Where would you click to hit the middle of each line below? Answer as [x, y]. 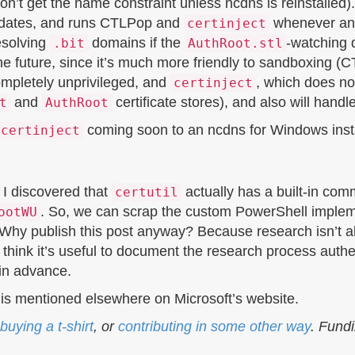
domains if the [136, 43]
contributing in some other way [214, 326]
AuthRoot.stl [235, 43]
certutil [147, 192]
